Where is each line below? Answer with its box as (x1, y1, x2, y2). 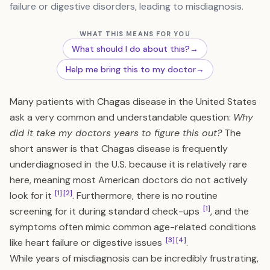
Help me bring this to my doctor (66, 64, 196, 75)
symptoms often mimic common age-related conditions (10, 221, 256, 233)
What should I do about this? (72, 43, 190, 54)
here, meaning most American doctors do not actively (10, 174, 248, 186)
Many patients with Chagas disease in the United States (10, 95, 257, 108)
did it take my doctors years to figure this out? (10, 127, 222, 139)
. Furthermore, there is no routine (72, 189, 218, 202)
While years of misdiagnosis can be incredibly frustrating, (10, 252, 259, 265)
